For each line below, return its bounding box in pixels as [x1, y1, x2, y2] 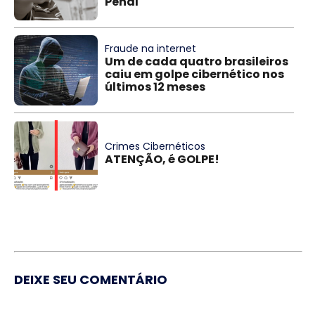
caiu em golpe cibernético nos [105, 66, 285, 83]
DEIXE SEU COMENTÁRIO [14, 271, 167, 289]
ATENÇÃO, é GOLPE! [105, 151, 220, 168]
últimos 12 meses [105, 79, 206, 96]
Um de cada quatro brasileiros [105, 53, 289, 70]
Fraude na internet [105, 41, 197, 56]
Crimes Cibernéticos [105, 139, 206, 154]
